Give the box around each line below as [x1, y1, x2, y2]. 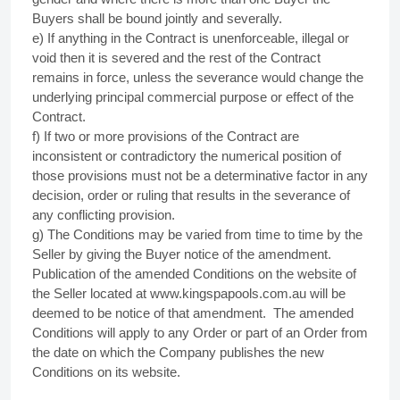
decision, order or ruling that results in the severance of [32, 187, 350, 203]
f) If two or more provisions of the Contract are [32, 129, 299, 144]
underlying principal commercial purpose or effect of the [32, 89, 354, 104]
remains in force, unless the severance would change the [32, 70, 363, 85]
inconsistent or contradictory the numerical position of [32, 148, 341, 163]
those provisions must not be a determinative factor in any [32, 168, 368, 183]
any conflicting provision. [32, 207, 175, 222]
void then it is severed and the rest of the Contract [32, 50, 321, 65]
